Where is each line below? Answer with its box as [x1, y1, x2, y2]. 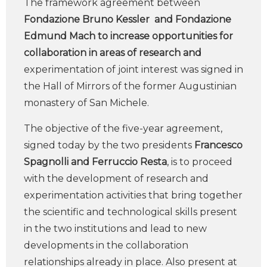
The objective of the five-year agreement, [24, 123, 222, 134]
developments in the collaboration [24, 240, 188, 251]
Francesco [194, 139, 243, 151]
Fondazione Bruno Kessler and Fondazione [24, 14, 231, 25]
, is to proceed [167, 156, 232, 167]
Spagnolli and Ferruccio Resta [24, 156, 167, 167]
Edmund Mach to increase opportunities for [24, 30, 233, 42]
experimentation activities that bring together [24, 190, 243, 201]
